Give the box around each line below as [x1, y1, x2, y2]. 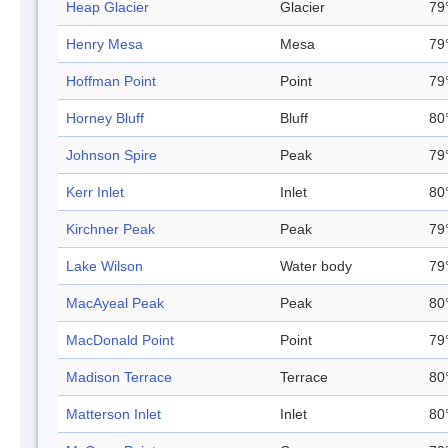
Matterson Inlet [66, 406, 161, 423]
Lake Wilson [66, 258, 143, 275]
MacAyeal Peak [66, 295, 164, 312]
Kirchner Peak [66, 221, 155, 238]
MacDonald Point [66, 332, 174, 349]
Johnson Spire [66, 147, 157, 164]
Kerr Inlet [66, 184, 124, 201]
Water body [280, 258, 352, 275]
